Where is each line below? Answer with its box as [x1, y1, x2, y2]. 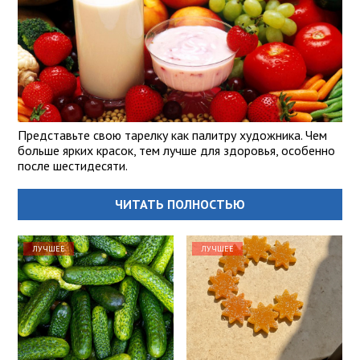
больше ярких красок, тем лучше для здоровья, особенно [18, 142, 335, 159]
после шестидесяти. [18, 157, 128, 174]
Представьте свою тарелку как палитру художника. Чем [18, 127, 327, 144]
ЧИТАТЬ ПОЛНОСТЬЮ [115, 196, 245, 213]
